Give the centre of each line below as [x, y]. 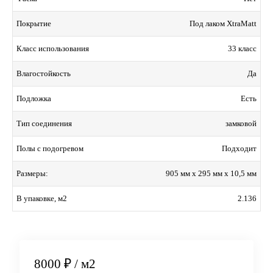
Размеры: [32, 173]
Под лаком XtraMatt [223, 23]
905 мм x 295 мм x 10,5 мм [211, 173]
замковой [241, 123]
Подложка [34, 98]
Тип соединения [44, 123]
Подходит [239, 148]
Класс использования [53, 48]
